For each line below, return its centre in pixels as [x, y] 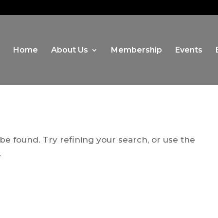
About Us [69, 50]
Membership [136, 50]
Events [189, 50]
